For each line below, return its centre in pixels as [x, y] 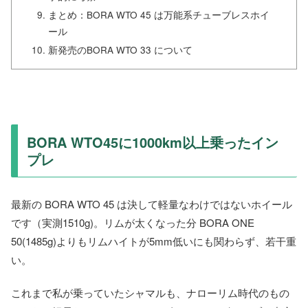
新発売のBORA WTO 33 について [121, 49]
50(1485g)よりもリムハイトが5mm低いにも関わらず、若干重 [154, 241]
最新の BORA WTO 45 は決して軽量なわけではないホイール [152, 204]
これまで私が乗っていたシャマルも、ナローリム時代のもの [150, 293]
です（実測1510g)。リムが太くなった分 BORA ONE [133, 223]
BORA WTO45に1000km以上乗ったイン [153, 142]
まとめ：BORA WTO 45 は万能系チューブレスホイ [159, 14]
